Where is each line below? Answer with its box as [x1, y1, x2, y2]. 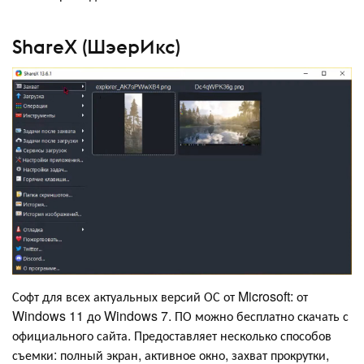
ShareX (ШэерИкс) [12, 33, 180, 58]
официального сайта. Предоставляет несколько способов [12, 326, 331, 345]
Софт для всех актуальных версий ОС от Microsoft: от [12, 287, 308, 306]
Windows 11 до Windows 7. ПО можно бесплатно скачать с [12, 306, 349, 326]
